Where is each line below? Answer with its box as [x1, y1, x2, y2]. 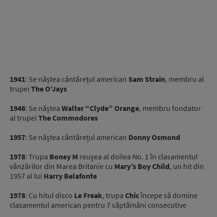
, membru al [165, 74, 204, 84]
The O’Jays [31, 83, 67, 93]
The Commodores [38, 112, 98, 123]
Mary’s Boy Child [114, 161, 170, 171]
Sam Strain [128, 74, 165, 84]
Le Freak [74, 190, 102, 200]
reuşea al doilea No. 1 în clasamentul [78, 151, 198, 161]
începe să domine [139, 190, 198, 200]
